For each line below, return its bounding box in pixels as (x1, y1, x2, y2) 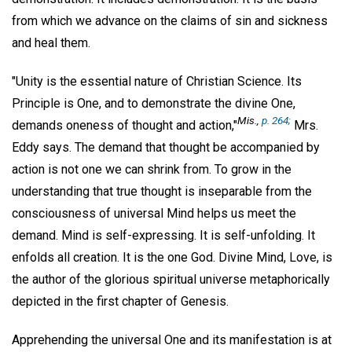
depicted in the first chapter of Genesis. (12, 293, 229, 309)
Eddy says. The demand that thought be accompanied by (12, 139, 320, 155)
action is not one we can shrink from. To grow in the (12, 161, 291, 177)
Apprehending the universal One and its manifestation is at (12, 332, 332, 347)
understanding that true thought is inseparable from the (12, 183, 312, 199)
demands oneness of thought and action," (12, 117, 237, 133)
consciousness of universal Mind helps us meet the (12, 205, 296, 221)
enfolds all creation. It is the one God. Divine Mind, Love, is (12, 249, 332, 265)
